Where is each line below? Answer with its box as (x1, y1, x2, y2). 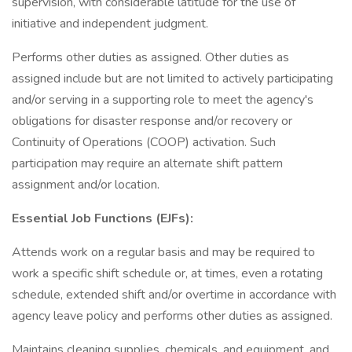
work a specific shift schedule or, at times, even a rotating (12, 265, 323, 282)
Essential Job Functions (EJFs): (12, 210, 193, 227)
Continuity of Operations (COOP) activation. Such (12, 134, 276, 151)
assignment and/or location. (12, 176, 159, 193)
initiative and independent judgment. (12, 15, 208, 32)
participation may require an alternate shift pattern (12, 155, 283, 172)
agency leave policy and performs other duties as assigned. (12, 307, 332, 324)
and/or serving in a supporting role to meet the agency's (12, 91, 313, 108)
